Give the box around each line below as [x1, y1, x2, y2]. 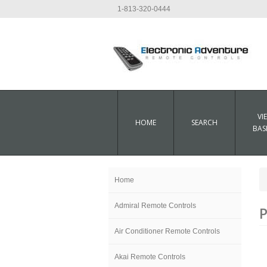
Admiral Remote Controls [114, 201, 196, 210]
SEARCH [191, 117, 218, 128]
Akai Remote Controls [114, 253, 185, 261]
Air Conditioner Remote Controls [114, 227, 220, 235]
